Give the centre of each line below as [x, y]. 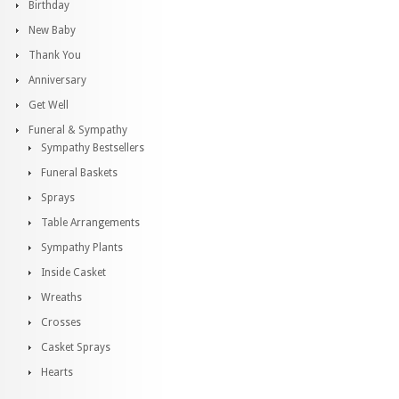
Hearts [57, 372]
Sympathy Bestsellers [93, 148]
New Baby [52, 30]
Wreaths [61, 297]
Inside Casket [73, 273]
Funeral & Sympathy [78, 130]
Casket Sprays [76, 347]
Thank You [55, 55]
